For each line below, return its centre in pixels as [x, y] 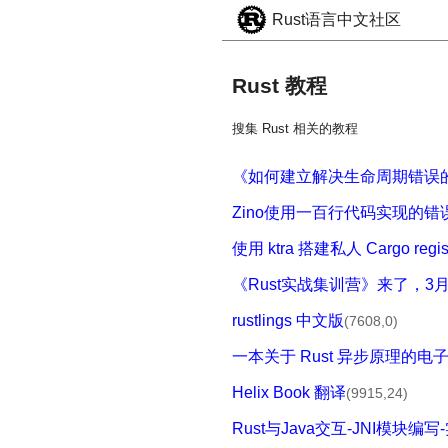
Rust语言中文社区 [336, 19]
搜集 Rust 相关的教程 [295, 128]
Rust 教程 [279, 85]
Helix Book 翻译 [289, 392]
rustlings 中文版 [288, 320]
